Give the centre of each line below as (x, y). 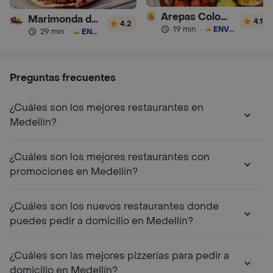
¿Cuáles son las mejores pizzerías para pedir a (119, 256)
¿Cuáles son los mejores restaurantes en (107, 108)
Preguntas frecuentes (63, 78)
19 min (185, 29)
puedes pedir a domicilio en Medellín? (101, 221)
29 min (52, 32)
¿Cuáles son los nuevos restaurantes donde (114, 207)
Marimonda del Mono (94, 19)
